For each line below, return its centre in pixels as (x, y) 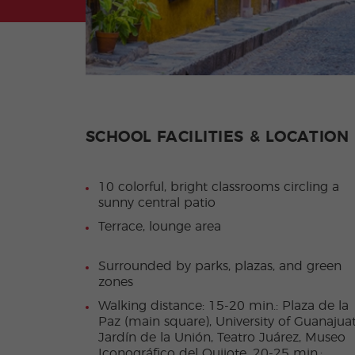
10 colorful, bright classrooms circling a (218, 187)
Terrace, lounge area (159, 227)
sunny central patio (157, 203)
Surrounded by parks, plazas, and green (219, 267)
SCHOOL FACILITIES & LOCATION (217, 137)
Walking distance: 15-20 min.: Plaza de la (223, 306)
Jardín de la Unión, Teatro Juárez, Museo (221, 338)
